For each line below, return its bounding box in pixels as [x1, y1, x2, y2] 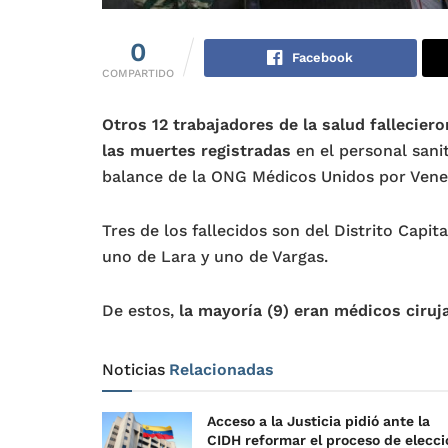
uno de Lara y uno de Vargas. [102, 246, 328, 266]
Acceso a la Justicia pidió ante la [207, 412, 430, 429]
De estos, [102, 300, 179, 320]
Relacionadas [169, 359, 274, 379]
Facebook [292, 49, 354, 65]
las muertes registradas [102, 140, 291, 160]
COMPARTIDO [102, 66, 174, 80]
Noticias [102, 359, 165, 379]
